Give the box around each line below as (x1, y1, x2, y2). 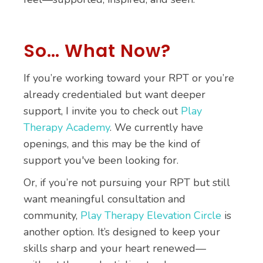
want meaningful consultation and (23, 192, 186, 206)
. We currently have (110, 120, 203, 134)
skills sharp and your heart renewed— (23, 241, 206, 255)
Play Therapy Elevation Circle (80, 208, 221, 222)
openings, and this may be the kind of (23, 137, 200, 151)
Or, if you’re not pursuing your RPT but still (23, 176, 230, 190)
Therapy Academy (23, 120, 110, 134)
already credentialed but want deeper (23, 87, 205, 102)
